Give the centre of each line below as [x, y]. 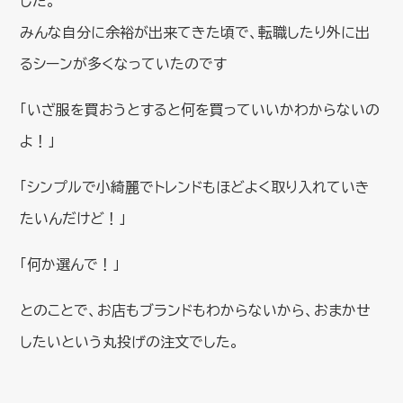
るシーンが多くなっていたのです [124, 63]
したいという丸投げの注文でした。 [130, 341]
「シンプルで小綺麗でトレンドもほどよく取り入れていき [195, 187]
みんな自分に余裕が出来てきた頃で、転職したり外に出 [195, 32]
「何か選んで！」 [70, 264]
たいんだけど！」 [73, 218]
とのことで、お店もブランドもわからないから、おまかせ [196, 310]
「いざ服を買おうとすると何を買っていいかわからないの [200, 109]
